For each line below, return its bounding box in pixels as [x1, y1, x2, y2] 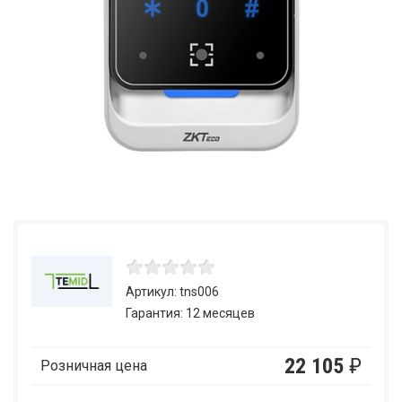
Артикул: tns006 [126, 284, 219, 299]
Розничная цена [40, 357, 147, 374]
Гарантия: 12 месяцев [126, 306, 255, 320]
